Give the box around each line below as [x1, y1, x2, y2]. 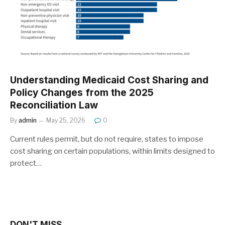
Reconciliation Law [10, 99, 98, 111]
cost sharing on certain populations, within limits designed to [10, 146, 215, 156]
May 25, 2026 [46, 116, 85, 124]
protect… [10, 158, 42, 168]
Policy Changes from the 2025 [10, 86, 154, 98]
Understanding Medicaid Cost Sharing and [10, 74, 208, 86]
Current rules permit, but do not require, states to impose [10, 134, 203, 144]
